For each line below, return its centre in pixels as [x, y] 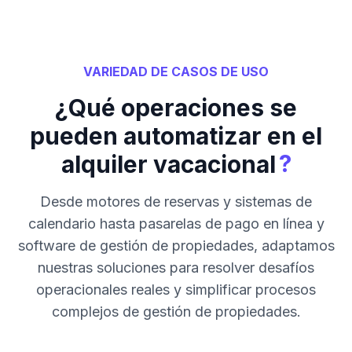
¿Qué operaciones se [176, 108]
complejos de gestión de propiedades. [176, 312]
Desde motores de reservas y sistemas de [176, 202]
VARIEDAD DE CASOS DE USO [176, 72]
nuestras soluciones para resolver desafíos [176, 268]
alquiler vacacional [168, 165]
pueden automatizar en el [176, 136]
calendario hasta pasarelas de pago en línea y [176, 224]
